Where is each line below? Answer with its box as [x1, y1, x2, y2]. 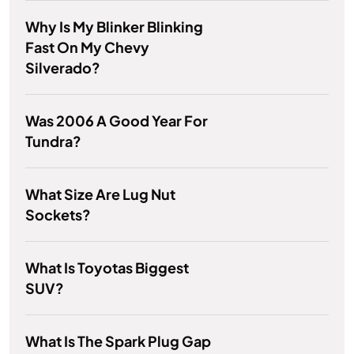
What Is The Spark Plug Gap [25, 332, 211, 351]
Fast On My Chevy [25, 38, 149, 57]
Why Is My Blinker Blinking [25, 17, 203, 36]
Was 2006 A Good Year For [25, 111, 208, 130]
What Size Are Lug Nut [25, 185, 175, 204]
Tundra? [25, 132, 81, 151]
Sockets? [25, 205, 91, 224]
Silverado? [25, 58, 100, 77]
